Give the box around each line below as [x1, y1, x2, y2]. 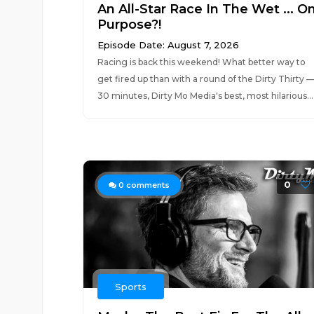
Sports [114, 281, 146, 292]
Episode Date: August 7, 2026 [97, 39, 239, 50]
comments [123, 180, 170, 190]
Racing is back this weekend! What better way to [97, 57, 306, 67]
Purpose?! [97, 17, 161, 32]
